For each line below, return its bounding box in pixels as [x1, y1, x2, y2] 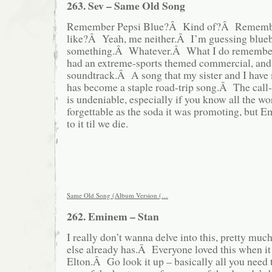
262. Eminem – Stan [67, 208, 159, 225]
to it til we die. [67, 115, 128, 131]
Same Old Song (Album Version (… [67, 190, 168, 200]
